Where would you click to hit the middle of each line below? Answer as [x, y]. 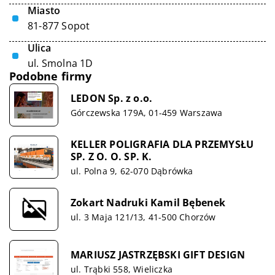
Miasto [44, 10]
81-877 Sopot [59, 26]
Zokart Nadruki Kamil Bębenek [148, 202]
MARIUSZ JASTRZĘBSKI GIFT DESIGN [158, 254]
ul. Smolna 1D [60, 63]
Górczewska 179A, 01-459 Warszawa [147, 112]
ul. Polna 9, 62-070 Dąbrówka [132, 171]
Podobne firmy [51, 76]
